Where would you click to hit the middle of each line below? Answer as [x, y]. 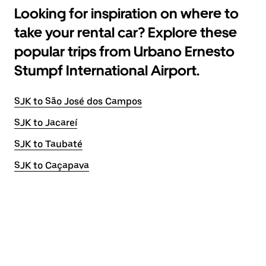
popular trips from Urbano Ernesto [124, 51]
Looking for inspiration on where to [126, 13]
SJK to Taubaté [48, 144]
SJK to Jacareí [46, 123]
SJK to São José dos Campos [78, 101]
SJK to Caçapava [52, 165]
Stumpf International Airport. [107, 70]
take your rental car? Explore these [126, 32]
